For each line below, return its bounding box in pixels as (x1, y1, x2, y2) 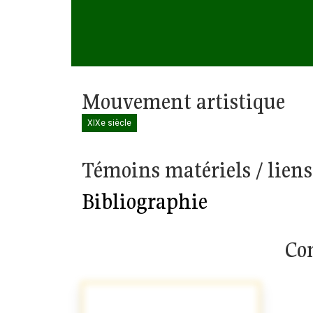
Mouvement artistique (82, 88, 285, 115)
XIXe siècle (87, 118, 131, 129)
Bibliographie (82, 188, 208, 215)
